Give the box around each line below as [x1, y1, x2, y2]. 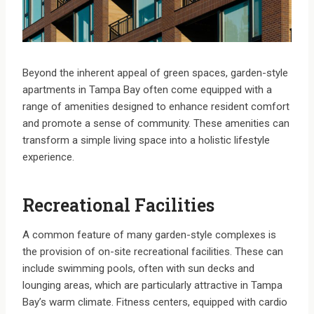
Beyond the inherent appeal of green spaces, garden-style [22, 67, 288, 80]
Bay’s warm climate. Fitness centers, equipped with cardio [22, 296, 287, 309]
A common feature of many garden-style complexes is [22, 228, 276, 242]
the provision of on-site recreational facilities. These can [22, 245, 283, 259]
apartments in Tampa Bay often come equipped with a [22, 83, 272, 97]
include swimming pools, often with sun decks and [22, 262, 254, 275]
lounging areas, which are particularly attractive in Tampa [22, 279, 282, 292]
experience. [22, 151, 74, 164]
